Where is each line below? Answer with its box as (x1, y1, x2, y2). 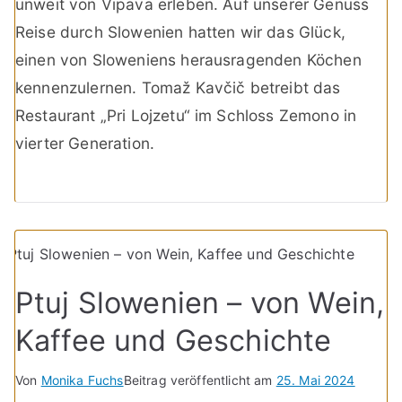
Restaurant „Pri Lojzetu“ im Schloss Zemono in (15, 106, 357, 126)
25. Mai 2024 (275, 371, 355, 388)
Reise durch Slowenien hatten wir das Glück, (15, 22, 345, 42)
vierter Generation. (15, 134, 155, 153)
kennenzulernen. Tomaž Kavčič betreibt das (15, 78, 341, 98)
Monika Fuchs (40, 371, 124, 388)
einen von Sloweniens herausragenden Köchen (15, 50, 362, 70)
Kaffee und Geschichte (15, 322, 332, 358)
